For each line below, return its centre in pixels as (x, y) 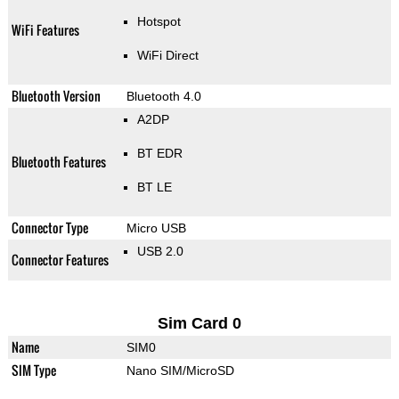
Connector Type (49, 228)
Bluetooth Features (58, 162)
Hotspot (159, 22)
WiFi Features (45, 30)
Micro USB (156, 228)
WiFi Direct (167, 56)
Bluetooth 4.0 (163, 97)
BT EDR (159, 154)
